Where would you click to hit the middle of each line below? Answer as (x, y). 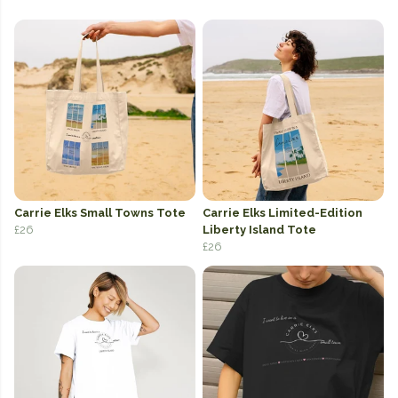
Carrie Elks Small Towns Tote (100, 213)
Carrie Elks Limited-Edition (283, 213)
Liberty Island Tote (259, 230)
